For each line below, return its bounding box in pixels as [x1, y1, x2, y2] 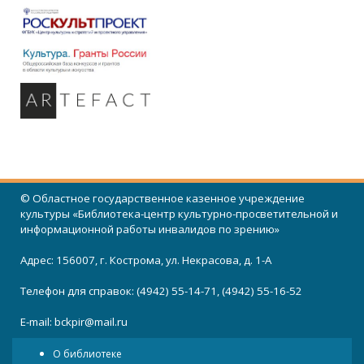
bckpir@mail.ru [54, 314, 128, 329]
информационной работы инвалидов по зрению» [20, 222, 279, 236]
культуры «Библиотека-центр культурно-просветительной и [20, 206, 338, 221]
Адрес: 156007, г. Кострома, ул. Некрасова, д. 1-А [20, 253, 271, 267]
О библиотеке [53, 347, 122, 361]
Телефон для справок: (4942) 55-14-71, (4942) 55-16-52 [20, 284, 302, 298]
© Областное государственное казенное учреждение [20, 191, 305, 206]
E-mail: [20, 314, 54, 329]
